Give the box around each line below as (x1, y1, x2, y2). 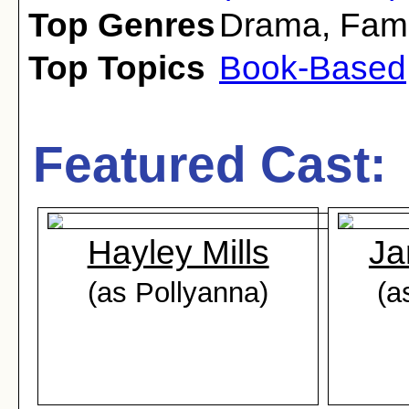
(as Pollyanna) (88, 277, 269, 308)
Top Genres (28, 6, 215, 44)
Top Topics (28, 49, 205, 87)
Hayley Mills (87, 234, 269, 271)
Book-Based (219, 49, 406, 87)
